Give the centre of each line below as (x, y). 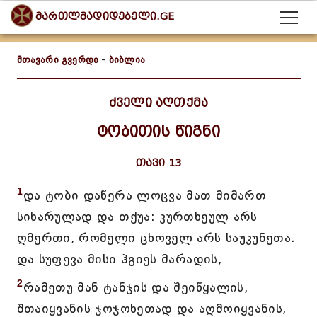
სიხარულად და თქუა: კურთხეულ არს (137, 217)
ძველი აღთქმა (158, 103)
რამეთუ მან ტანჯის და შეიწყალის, (136, 287)
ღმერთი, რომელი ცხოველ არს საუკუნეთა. (156, 238)
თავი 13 (158, 163)
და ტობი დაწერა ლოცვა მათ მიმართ (145, 195)
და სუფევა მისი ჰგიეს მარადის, (119, 259)
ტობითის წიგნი (158, 132)
